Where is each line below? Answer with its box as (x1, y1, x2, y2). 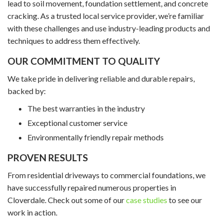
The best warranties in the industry (27, 103, 145, 113)
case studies (126, 195, 167, 205)
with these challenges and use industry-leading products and (7, 23, 210, 33)
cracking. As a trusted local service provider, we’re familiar (7, 10, 204, 20)
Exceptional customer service (27, 117, 127, 127)
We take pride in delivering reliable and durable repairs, (7, 73, 195, 83)
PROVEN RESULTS (7, 151, 88, 163)
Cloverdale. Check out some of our (7, 195, 126, 205)
